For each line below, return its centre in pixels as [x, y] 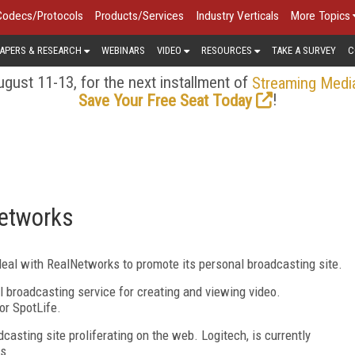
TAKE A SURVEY [304, 50]
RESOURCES [227, 50]
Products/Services [139, 16]
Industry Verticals [237, 16]
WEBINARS [123, 50]
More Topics [321, 16]
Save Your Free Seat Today [165, 100]
